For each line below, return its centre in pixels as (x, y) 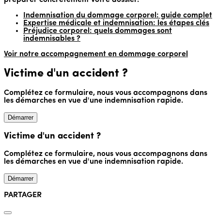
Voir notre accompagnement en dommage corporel (96, 54)
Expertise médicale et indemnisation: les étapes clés (116, 23)
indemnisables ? (52, 39)
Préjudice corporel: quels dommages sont (98, 31)
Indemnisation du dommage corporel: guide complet (118, 16)
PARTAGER (23, 195)
